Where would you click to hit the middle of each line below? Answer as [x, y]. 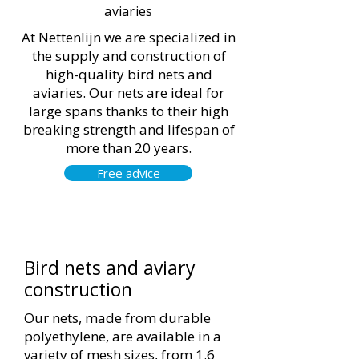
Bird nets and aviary [110, 268]
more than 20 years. [129, 148]
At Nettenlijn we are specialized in [129, 37]
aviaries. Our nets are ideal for [129, 93]
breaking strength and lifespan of [129, 129]
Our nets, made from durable [117, 318]
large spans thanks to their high [129, 111]
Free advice [128, 173]
